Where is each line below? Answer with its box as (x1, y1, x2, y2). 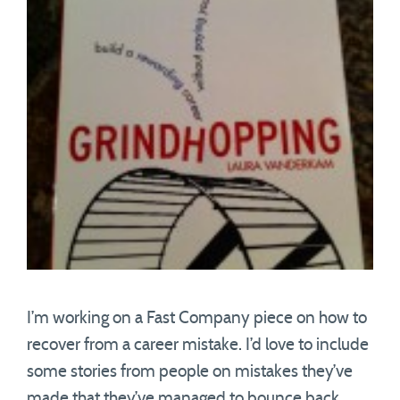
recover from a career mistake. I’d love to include (27, 337, 369, 354)
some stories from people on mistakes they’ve (27, 363, 353, 380)
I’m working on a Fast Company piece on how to (27, 310, 367, 327)
